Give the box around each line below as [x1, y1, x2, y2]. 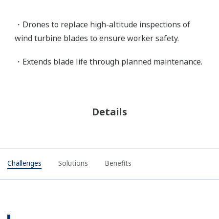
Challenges [7, 158, 42, 168]
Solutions [58, 158, 88, 168]
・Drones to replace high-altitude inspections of [15, 19, 190, 30]
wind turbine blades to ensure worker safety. [15, 32, 179, 44]
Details [92, 105, 127, 118]
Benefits [105, 158, 131, 168]
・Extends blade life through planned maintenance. [15, 56, 202, 67]
